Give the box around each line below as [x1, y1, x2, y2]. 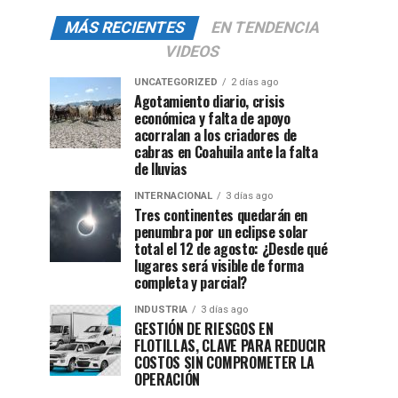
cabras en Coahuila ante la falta [134, 141, 318, 163]
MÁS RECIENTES [61, 19, 187, 37]
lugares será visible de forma [134, 255, 304, 277]
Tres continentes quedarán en [134, 204, 308, 227]
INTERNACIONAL [134, 190, 212, 203]
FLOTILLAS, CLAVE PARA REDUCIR [134, 335, 326, 357]
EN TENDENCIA [208, 19, 322, 37]
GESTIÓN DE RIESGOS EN [134, 318, 274, 340]
